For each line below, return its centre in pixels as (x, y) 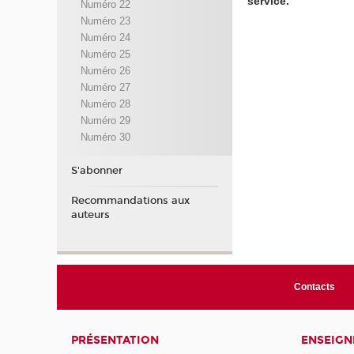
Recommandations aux (130, 200)
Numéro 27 (105, 88)
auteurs (90, 215)
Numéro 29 (105, 121)
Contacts (314, 286)
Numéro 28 (105, 104)
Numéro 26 (105, 71)
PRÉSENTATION (115, 340)
